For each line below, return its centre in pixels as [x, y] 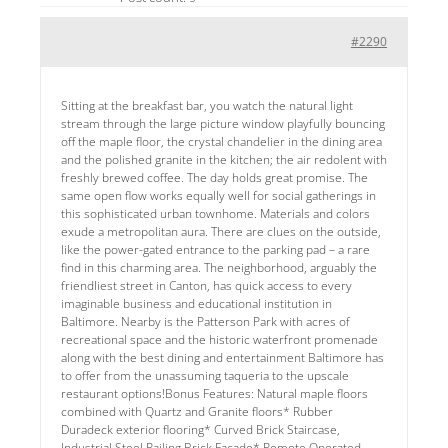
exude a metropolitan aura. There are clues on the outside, [221, 231]
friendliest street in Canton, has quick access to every [206, 285]
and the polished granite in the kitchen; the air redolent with [224, 159]
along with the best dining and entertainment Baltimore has [222, 357]
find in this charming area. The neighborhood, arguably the [219, 267]
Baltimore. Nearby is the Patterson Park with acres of [205, 321]
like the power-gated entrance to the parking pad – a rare [215, 249]
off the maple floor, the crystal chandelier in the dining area [221, 141]
